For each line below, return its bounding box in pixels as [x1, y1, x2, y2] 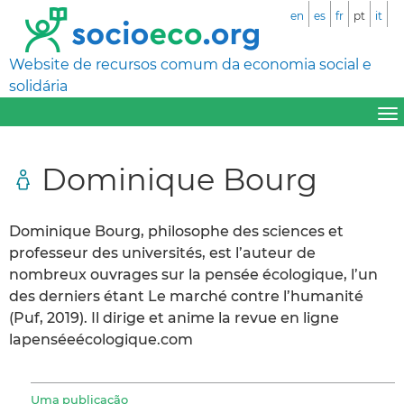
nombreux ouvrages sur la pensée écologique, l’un [9, 265, 378, 283]
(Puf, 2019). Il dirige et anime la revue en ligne [9, 308, 339, 326]
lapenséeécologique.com [9, 330, 193, 348]
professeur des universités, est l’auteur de [9, 243, 316, 262]
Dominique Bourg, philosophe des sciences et [9, 222, 344, 240]
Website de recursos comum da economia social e [9, 56, 372, 73]
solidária [9, 78, 68, 95]
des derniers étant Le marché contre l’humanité [9, 287, 363, 305]
